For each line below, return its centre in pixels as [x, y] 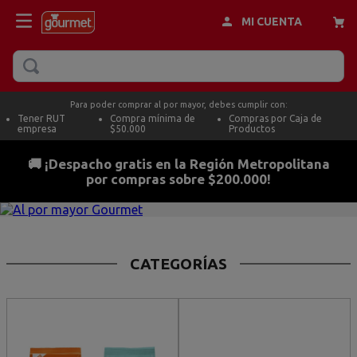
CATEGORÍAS [178, 264]
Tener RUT [42, 119]
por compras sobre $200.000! [178, 179]
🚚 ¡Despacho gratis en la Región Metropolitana [178, 164]
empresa [37, 129]
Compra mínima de [153, 119]
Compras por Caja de [276, 119]
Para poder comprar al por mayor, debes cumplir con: [178, 104]
